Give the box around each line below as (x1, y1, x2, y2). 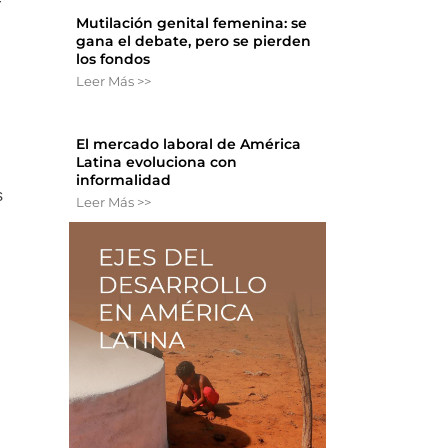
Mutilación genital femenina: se (76, 14, 308, 33)
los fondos (76, 50, 151, 69)
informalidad (76, 171, 172, 190)
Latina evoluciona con (76, 153, 238, 172)
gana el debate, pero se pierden (76, 32, 312, 51)
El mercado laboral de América (76, 135, 302, 154)
